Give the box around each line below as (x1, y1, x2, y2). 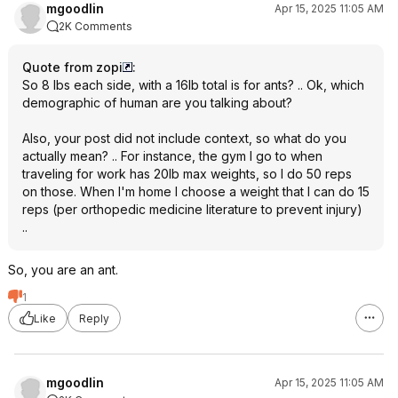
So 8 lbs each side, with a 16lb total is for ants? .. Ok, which (22, 77, 364, 92)
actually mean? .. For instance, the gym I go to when (22, 148, 322, 163)
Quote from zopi (22, 60, 123, 75)
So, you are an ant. (8, 262, 118, 277)
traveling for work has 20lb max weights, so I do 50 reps (22, 166, 352, 181)
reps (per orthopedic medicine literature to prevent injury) (22, 202, 362, 217)
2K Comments (59, 20, 132, 33)
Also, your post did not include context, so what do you (22, 131, 346, 146)
